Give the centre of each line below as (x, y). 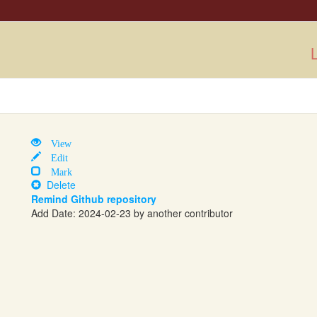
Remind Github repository (94, 199)
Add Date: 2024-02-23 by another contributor (132, 213)
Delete (58, 185)
